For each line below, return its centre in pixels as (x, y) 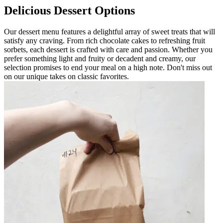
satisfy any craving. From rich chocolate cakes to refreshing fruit (105, 40)
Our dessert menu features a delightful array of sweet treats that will (110, 31)
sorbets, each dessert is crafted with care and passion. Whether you (108, 49)
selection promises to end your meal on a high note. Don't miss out (108, 67)
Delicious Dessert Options (69, 10)
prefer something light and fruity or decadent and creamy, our (100, 58)
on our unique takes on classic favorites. (66, 76)
